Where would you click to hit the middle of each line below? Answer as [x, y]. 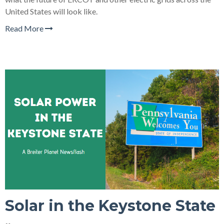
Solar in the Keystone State [110, 206]
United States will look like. [52, 11]
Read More [25, 28]
